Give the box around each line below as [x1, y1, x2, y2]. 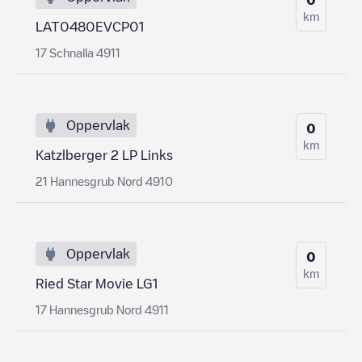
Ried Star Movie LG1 [36, 276, 158, 290]
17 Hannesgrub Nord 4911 [36, 303, 169, 315]
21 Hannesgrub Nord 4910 [36, 175, 173, 187]
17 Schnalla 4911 [36, 46, 120, 58]
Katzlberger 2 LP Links [36, 148, 173, 162]
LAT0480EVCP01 [36, 19, 144, 33]
